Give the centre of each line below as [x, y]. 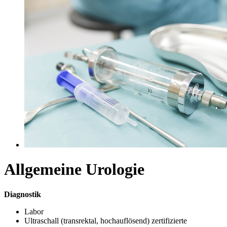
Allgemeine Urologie [74, 169]
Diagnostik [23, 194]
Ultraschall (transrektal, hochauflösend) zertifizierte [106, 220]
